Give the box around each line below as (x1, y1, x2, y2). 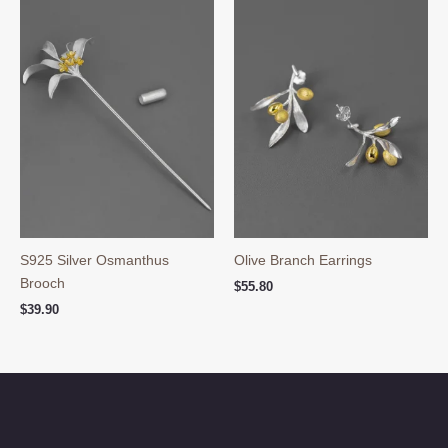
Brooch (20, 275, 65, 292)
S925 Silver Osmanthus (20, 252, 169, 269)
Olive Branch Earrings (234, 252, 372, 269)
